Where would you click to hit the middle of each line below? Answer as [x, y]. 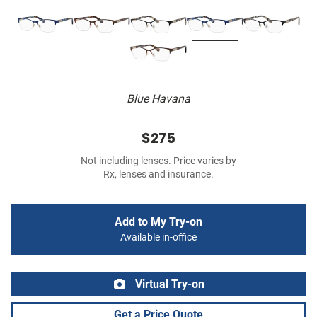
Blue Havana [158, 99]
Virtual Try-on [168, 284]
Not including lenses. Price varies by [158, 161]
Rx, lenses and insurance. [158, 175]
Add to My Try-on [158, 222]
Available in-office [158, 238]
